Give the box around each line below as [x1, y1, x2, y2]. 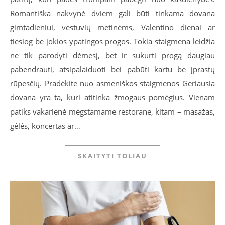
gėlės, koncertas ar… [10, 121, 80, 131]
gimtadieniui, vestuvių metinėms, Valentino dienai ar [10, 22, 215, 33]
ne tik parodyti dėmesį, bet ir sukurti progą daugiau [10, 50, 215, 61]
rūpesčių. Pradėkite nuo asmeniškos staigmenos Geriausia [10, 78, 215, 89]
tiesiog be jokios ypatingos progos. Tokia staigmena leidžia [10, 36, 215, 47]
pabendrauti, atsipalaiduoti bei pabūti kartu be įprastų [10, 64, 215, 75]
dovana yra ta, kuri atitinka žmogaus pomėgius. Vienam [10, 92, 215, 103]
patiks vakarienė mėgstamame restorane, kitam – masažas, [10, 106, 215, 117]
